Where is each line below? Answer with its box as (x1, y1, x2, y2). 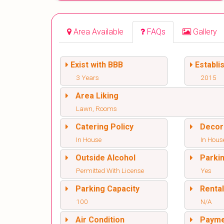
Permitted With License (76, 166, 144, 175)
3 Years (76, 73, 99, 82)
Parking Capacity (75, 184, 139, 194)
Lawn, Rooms (76, 104, 117, 113)
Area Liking (75, 91, 118, 101)
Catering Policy (75, 122, 133, 132)
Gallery (193, 27, 217, 37)
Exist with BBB (70, 60, 123, 70)
